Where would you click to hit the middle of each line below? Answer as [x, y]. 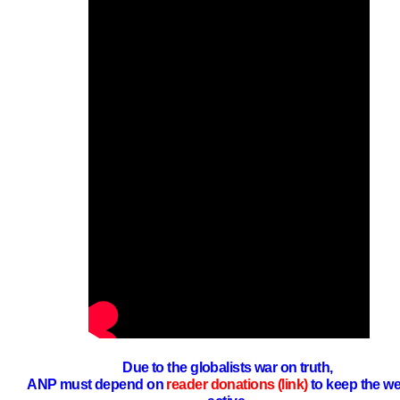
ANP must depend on [97, 385]
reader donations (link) [237, 385]
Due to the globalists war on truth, [229, 368]
